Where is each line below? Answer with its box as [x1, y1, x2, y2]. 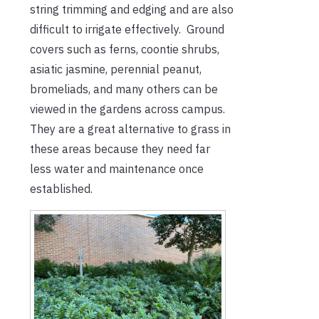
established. [30, 181, 93, 196]
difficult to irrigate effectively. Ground [30, 21, 224, 36]
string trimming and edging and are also [30, 1, 234, 16]
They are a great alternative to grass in [30, 121, 231, 136]
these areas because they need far [30, 141, 210, 156]
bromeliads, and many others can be [30, 81, 218, 96]
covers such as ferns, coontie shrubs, [30, 41, 219, 56]
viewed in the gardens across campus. [30, 101, 228, 116]
